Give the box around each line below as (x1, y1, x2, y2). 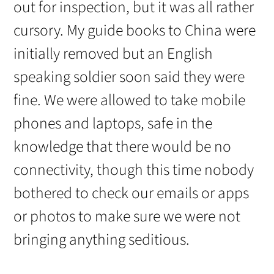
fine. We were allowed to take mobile (13, 89, 246, 111)
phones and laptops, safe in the (13, 112, 213, 135)
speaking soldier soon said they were (13, 65, 245, 88)
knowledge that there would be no (13, 135, 232, 158)
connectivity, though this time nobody (13, 158, 254, 181)
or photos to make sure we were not (13, 205, 241, 228)
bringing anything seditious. (13, 228, 190, 251)
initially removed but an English (13, 42, 213, 65)
